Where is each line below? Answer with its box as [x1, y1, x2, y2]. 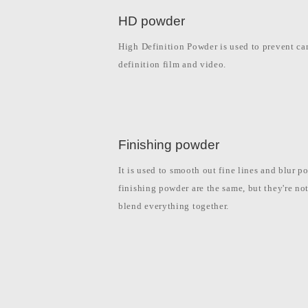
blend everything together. [118, 201, 230, 212]
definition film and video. [118, 59, 227, 70]
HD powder [118, 14, 185, 29]
